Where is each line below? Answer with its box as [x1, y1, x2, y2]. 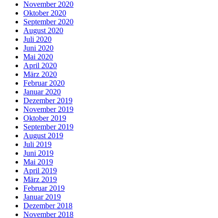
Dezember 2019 [23, 96, 73, 105]
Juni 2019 [23, 149, 54, 158]
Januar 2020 [23, 88, 61, 96]
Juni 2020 [23, 44, 54, 53]
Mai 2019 [23, 158, 53, 166]
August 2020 [23, 26, 63, 35]
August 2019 [23, 131, 63, 140]
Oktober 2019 [23, 114, 66, 123]
